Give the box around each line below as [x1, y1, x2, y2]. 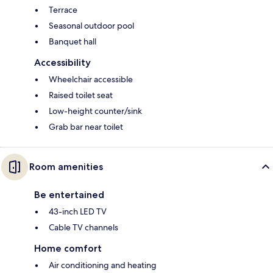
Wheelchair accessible [49, 74, 133, 85]
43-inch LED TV [49, 206, 107, 218]
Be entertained [34, 189, 104, 201]
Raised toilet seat [49, 90, 113, 101]
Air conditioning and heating [49, 260, 157, 271]
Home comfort [34, 243, 102, 255]
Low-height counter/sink [49, 105, 142, 117]
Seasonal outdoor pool [49, 20, 134, 32]
